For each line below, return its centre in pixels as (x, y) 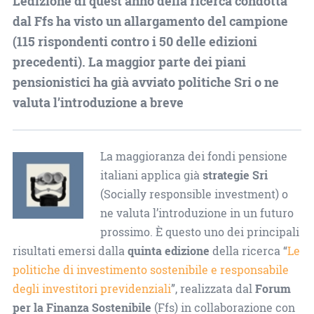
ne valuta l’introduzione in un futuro (197, 213)
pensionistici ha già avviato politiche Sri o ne (145, 82)
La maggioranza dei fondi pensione (193, 156)
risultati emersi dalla (70, 251)
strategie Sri (235, 175)
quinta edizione (168, 251)
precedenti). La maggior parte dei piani (129, 61)
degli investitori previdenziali (91, 288)
